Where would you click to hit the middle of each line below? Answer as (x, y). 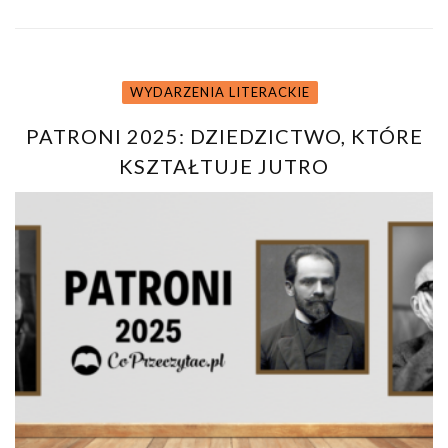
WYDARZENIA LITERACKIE (220, 91)
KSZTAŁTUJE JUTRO (224, 165)
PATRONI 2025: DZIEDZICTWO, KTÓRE (224, 135)
